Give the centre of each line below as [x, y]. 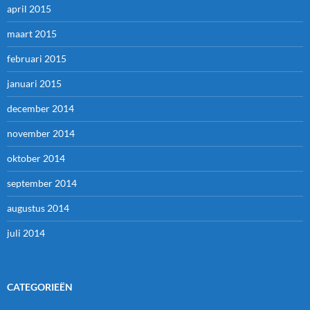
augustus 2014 [38, 208]
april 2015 [29, 9]
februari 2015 [37, 59]
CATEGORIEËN [40, 287]
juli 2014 [26, 233]
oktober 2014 [36, 158]
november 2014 [41, 134]
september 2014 [42, 183]
